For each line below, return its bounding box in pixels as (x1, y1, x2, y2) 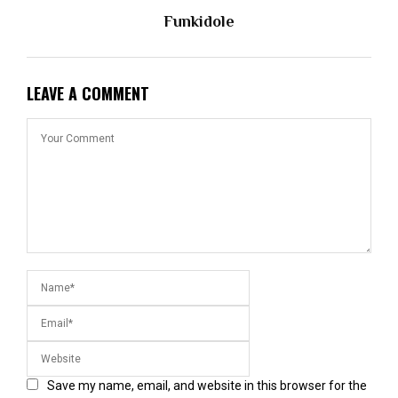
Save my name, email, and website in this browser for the (47, 378, 367, 393)
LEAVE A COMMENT (27, 81, 149, 105)
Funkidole (163, 12, 235, 30)
